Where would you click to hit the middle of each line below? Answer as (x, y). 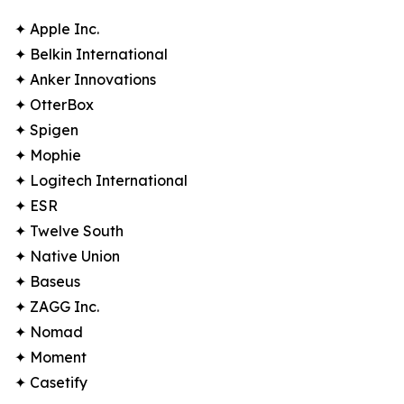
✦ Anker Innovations (85, 80)
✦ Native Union (67, 257)
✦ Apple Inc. (57, 29)
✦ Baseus (47, 282)
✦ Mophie (48, 156)
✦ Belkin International (91, 55)
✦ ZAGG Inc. (57, 307)
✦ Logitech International (101, 181)
